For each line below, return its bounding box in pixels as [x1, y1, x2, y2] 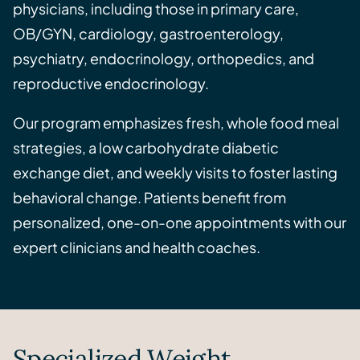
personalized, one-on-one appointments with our [13, 213, 346, 232]
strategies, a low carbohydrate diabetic [13, 138, 279, 157]
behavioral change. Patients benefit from [13, 188, 286, 207]
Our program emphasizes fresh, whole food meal [13, 113, 339, 133]
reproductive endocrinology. [13, 74, 209, 93]
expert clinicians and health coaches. [13, 238, 260, 257]
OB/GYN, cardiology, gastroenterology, [13, 24, 284, 43]
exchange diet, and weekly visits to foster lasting [13, 163, 337, 182]
